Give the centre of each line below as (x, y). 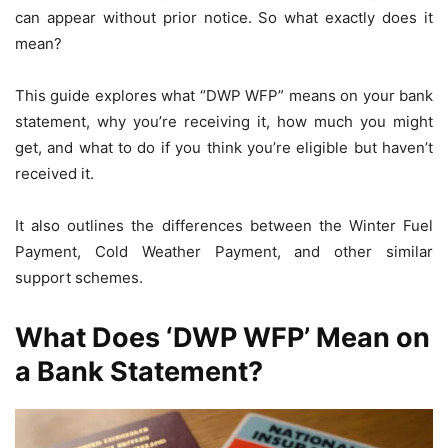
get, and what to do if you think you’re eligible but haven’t (224, 147)
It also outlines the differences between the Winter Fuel (224, 225)
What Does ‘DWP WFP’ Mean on (222, 337)
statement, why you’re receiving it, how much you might (224, 121)
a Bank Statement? (139, 371)
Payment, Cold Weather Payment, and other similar (224, 251)
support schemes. (79, 277)
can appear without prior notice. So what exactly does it (224, 17)
